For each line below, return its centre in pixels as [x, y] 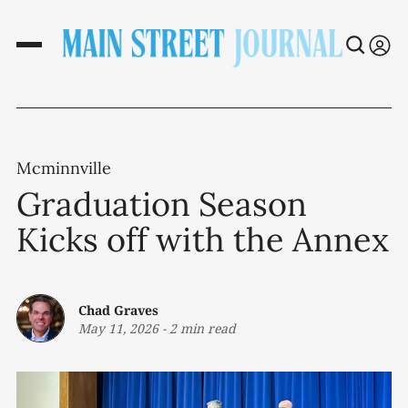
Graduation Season [162, 204]
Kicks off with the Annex [203, 240]
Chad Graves [118, 310]
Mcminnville [64, 168]
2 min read [203, 328]
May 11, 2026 [118, 328]
